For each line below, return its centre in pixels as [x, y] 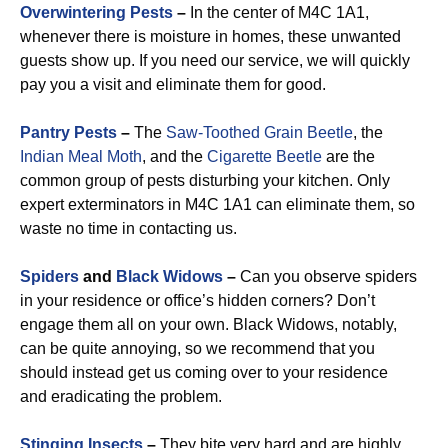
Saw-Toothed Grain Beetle [259, 132]
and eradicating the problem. [121, 396]
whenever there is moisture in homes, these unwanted [210, 36]
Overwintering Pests [96, 12]
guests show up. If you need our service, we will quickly [215, 60]
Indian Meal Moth [81, 156]
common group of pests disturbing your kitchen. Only [205, 180]
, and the [174, 156]
